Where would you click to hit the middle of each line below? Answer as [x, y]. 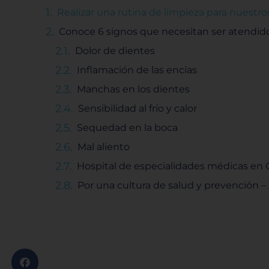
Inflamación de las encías [137, 70]
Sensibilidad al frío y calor [138, 108]
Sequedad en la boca [127, 127]
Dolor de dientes [115, 50]
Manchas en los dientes [133, 89]
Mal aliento [104, 147]
